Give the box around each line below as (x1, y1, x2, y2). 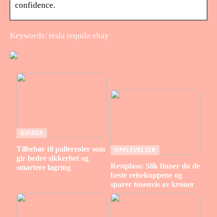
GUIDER (20, 129, 43, 138)
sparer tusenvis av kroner (110, 180, 194, 189)
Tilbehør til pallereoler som (16, 145, 105, 154)
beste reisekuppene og (110, 171, 182, 180)
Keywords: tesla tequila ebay (10, 31, 109, 40)
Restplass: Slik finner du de (110, 162, 200, 170)
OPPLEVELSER (114, 146, 155, 155)
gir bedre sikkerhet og (16, 154, 89, 163)
